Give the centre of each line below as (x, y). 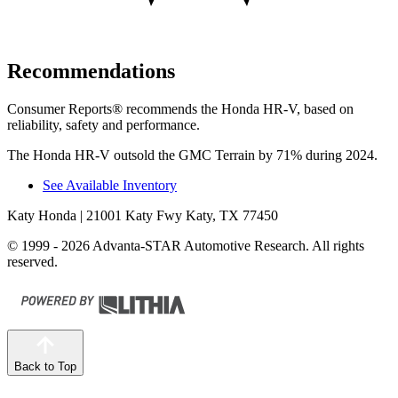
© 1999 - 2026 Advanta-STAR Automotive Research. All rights (186, 245)
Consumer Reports (60, 108)
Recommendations (91, 71)
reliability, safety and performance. (103, 124)
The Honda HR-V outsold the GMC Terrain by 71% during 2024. (192, 155)
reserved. (32, 261)
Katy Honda (42, 215)
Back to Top (45, 366)
